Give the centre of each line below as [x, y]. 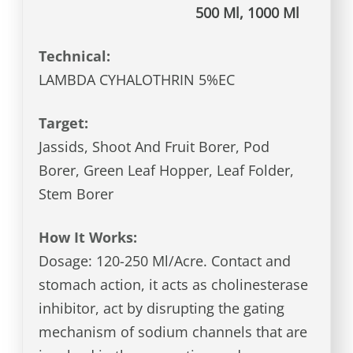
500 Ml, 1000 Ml [248, 13]
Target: [68, 123]
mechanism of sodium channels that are [173, 332]
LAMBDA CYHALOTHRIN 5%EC [137, 80]
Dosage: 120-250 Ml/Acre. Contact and [165, 261]
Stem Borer [76, 194]
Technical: [79, 56]
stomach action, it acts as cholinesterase [174, 285]
